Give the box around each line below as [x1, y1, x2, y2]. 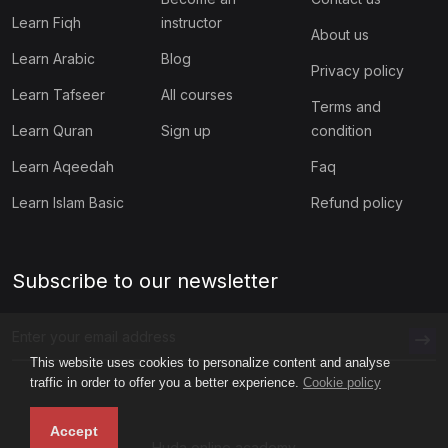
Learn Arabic [12, 49, 95, 67]
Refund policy [310, 193, 403, 211]
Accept [50, 423, 98, 439]
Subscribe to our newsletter [12, 268, 278, 293]
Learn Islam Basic [12, 193, 124, 211]
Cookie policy [303, 375, 381, 390]
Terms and [310, 97, 381, 115]
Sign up [161, 121, 212, 139]
